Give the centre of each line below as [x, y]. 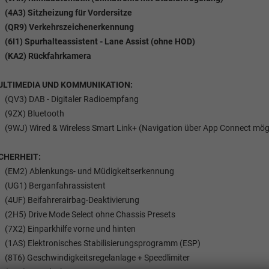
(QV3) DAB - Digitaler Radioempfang [71, 99]
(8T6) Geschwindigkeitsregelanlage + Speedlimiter [97, 258]
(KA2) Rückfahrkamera [48, 56]
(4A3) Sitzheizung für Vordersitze [68, 13]
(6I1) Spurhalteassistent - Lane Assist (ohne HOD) [100, 42]
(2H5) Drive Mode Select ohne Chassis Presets [90, 215]
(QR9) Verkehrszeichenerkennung [69, 27]
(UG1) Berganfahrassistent [55, 186]
